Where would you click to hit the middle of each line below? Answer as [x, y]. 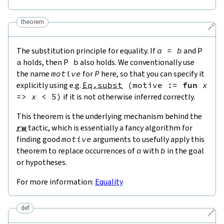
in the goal [185, 150]
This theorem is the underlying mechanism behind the [109, 116]
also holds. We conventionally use [136, 62]
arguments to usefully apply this [148, 139]
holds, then [42, 62]
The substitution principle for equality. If [87, 50]
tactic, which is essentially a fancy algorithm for [109, 127]
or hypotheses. [42, 162]
